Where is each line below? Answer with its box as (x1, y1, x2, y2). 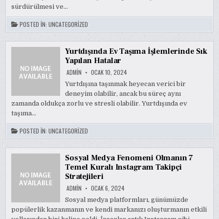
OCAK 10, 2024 (89, 68, 128, 76)
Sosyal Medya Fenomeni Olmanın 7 (65, 153, 194, 163)
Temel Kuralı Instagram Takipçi (65, 162, 182, 172)
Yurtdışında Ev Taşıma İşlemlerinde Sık (65, 46, 207, 56)
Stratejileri (65, 172, 104, 181)
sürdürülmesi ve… (11, 3, 68, 10)
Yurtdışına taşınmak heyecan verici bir (65, 80, 186, 88)
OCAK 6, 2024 (89, 184, 125, 192)
